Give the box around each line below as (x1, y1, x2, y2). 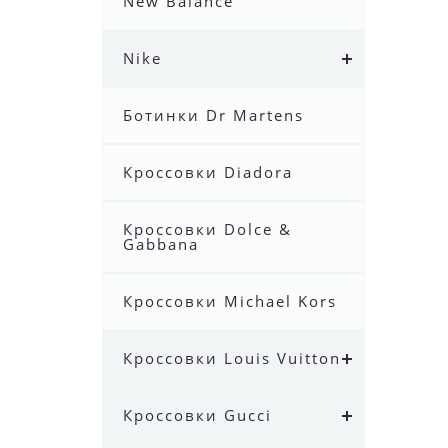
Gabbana (123, 234, 199, 255)
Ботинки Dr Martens (123, 105, 304, 126)
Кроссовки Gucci (123, 405, 272, 426)
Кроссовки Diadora (123, 162, 293, 183)
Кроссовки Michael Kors (123, 291, 337, 312)
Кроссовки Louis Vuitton (123, 348, 341, 369)
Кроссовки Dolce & (123, 219, 292, 240)
